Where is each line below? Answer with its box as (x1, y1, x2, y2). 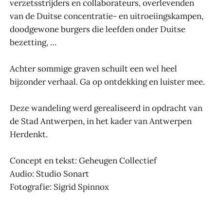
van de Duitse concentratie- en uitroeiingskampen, (10, 10, 203, 21)
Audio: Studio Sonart (10, 168, 89, 179)
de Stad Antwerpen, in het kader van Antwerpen (10, 115, 192, 127)
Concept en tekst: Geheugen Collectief (10, 155, 157, 166)
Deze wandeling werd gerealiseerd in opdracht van (10, 102, 202, 113)
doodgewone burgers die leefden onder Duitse (10, 23, 185, 35)
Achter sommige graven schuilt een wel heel (10, 63, 177, 74)
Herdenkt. (10, 128, 48, 140)
